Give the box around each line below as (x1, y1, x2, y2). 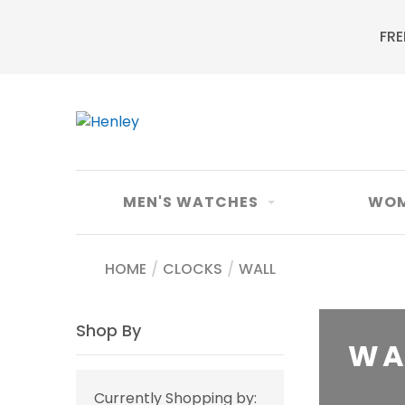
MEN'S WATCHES (122, 192, 259, 212)
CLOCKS (163, 259, 222, 279)
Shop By (76, 319, 141, 342)
